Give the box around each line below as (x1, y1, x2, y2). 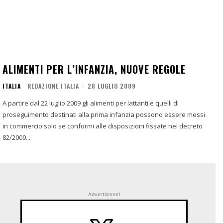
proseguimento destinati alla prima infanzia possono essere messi (2, 110, 205, 119)
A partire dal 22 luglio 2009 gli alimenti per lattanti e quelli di (2, 99, 179, 108)
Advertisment (88, 191, 120, 198)
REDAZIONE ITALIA (27, 82, 79, 91)
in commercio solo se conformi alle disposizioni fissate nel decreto (2, 121, 203, 131)
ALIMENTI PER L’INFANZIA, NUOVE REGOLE (2, 62, 186, 77)
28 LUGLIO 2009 (88, 82, 136, 91)
